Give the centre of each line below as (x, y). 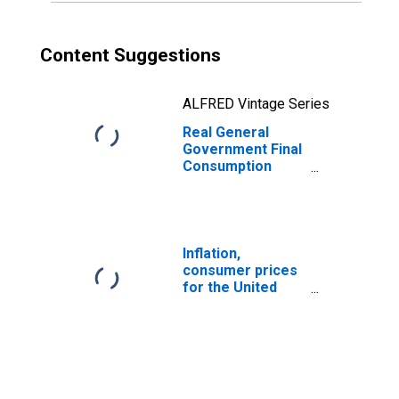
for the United (230, 287)
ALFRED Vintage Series (256, 104)
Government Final (242, 149)
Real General (226, 132)
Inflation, (212, 253)
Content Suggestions (130, 55)
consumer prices (240, 270)
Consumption (227, 166)
